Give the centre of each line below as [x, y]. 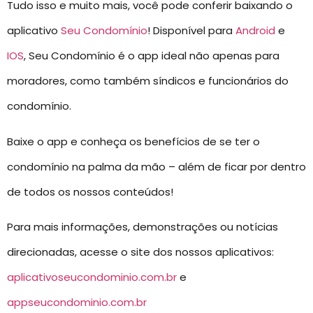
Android [255, 31]
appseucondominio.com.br [77, 302]
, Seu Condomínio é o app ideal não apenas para [152, 56]
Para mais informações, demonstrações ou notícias [143, 226]
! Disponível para [191, 31]
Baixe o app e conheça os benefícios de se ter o [133, 141]
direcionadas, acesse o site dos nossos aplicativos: [140, 252]
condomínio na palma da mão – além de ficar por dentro [156, 166]
